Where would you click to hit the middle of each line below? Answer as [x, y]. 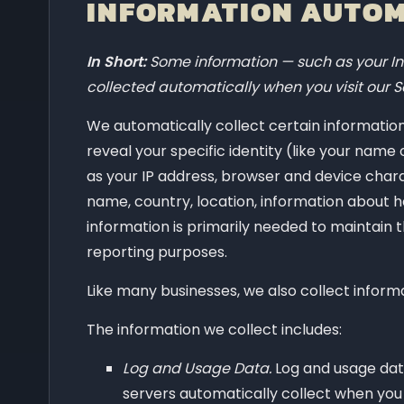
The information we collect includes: [214, 329]
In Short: [116, 61]
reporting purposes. [157, 252]
